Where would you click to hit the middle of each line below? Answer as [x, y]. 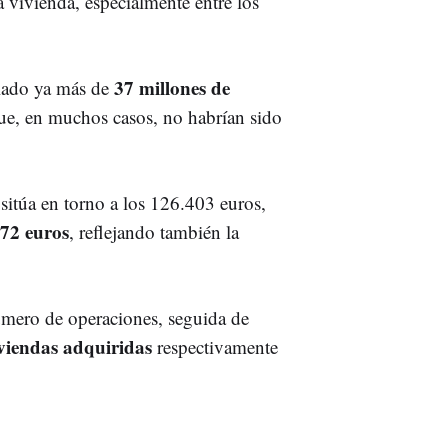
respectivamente [215, 346]
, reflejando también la [154, 231]
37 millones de [172, 87]
